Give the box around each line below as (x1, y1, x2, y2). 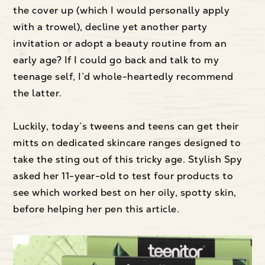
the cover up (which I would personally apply (13, 4, 230, 17)
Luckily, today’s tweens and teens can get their (13, 119, 239, 132)
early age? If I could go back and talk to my (13, 53, 219, 66)
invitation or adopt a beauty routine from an (13, 37, 227, 50)
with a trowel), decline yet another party (13, 20, 208, 33)
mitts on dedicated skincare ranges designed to (13, 136, 241, 149)
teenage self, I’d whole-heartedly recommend (13, 70, 234, 83)
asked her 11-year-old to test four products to (13, 169, 234, 182)
